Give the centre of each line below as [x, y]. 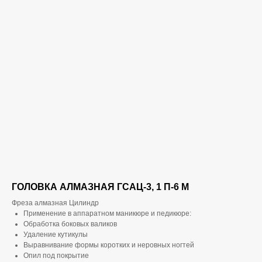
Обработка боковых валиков [70, 224]
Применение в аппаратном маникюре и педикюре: [107, 213]
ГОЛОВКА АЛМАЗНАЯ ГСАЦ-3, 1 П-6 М [100, 187]
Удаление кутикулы [56, 235]
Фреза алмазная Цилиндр [55, 203]
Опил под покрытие [56, 256]
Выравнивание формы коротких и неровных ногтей [109, 245]
